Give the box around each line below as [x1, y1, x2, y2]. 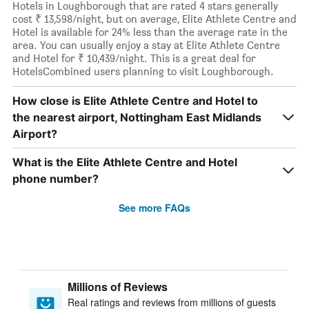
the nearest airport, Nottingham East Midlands [12, 110, 261, 124]
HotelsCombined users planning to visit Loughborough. [12, 65, 274, 78]
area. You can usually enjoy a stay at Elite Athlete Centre [12, 39, 280, 52]
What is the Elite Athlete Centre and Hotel [12, 155, 237, 169]
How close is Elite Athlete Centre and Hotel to [12, 94, 258, 108]
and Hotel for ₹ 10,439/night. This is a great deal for [12, 52, 256, 65]
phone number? [12, 172, 99, 186]
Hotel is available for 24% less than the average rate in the [12, 26, 288, 39]
